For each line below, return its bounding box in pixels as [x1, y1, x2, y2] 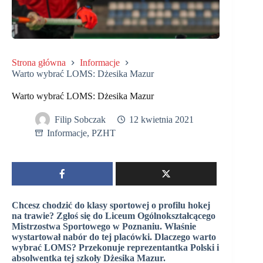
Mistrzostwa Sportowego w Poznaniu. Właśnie [12, 221, 196, 231]
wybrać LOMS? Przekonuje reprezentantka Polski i [12, 242, 219, 252]
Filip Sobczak [55, 114, 106, 125]
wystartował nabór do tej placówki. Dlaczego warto [12, 231, 216, 242]
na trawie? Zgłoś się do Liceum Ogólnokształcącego [12, 210, 215, 221]
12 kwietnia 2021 [129, 114, 194, 125]
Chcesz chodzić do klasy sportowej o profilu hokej [12, 200, 210, 210]
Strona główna [12, 57, 66, 68]
